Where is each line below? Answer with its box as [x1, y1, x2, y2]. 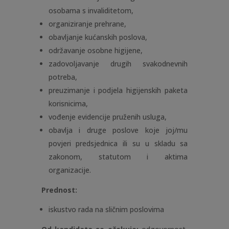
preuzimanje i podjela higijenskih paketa [48, 85, 188, 95]
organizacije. [48, 165, 91, 175]
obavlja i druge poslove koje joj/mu [48, 125, 188, 135]
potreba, [48, 72, 77, 82]
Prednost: [41, 185, 77, 195]
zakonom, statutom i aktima [48, 151, 188, 162]
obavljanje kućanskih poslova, [48, 32, 147, 42]
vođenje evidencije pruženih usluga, [48, 111, 167, 122]
